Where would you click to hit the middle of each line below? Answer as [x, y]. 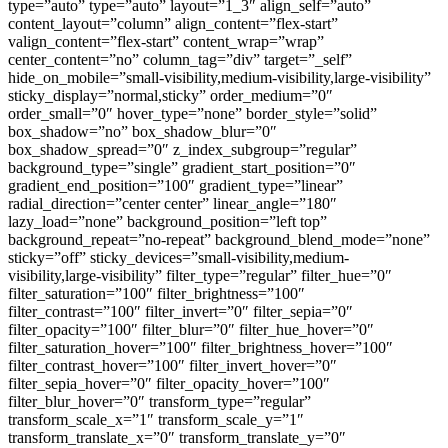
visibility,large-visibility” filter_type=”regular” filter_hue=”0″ [200, 275]
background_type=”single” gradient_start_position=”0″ [182, 167]
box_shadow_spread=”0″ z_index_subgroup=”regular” [182, 149]
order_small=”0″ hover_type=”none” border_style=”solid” [192, 113]
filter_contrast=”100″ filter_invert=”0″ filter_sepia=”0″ [180, 311]
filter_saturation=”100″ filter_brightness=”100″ [156, 293]
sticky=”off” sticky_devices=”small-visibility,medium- [178, 257]
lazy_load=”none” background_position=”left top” [167, 221]
